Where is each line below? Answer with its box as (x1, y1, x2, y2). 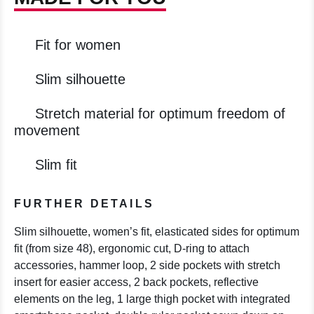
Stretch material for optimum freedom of (35, 105, 285, 121)
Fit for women (35, 36, 121, 53)
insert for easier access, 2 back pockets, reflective (14, 275, 259, 288)
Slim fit (35, 156, 77, 172)
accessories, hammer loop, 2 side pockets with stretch (14, 259, 280, 271)
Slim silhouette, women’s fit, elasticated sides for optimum (14, 225, 299, 238)
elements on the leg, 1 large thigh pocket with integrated (14, 292, 290, 305)
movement (14, 122, 80, 138)
